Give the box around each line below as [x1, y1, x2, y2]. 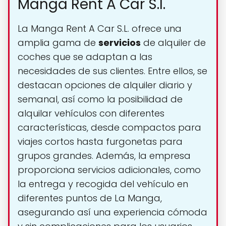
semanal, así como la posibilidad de [18, 93, 183, 106]
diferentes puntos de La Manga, [18, 192, 162, 205]
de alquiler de [141, 36, 206, 49]
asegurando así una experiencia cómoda [18, 206, 207, 219]
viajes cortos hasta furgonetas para [18, 135, 183, 148]
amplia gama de [18, 36, 98, 49]
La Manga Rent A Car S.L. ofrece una [18, 22, 182, 35]
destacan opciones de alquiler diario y [18, 79, 192, 92]
